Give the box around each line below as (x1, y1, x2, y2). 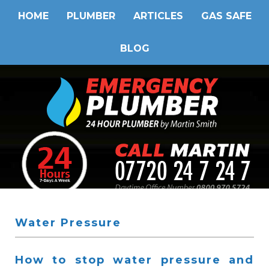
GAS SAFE (201, 10, 252, 22)
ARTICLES (133, 10, 183, 22)
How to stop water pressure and (15, 253, 254, 267)
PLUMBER (66, 10, 115, 22)
